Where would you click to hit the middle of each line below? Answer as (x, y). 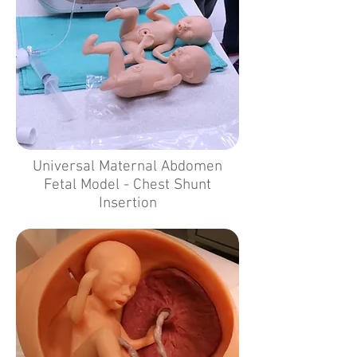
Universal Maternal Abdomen (127, 167)
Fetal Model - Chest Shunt (127, 185)
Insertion (127, 204)
